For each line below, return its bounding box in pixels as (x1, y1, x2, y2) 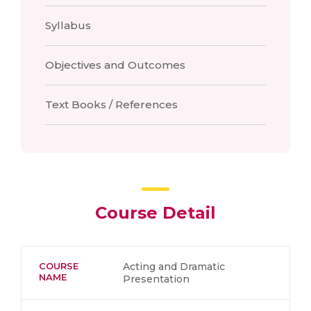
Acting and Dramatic (123, 260, 225, 273)
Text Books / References (45, 98, 178, 111)
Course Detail (95, 203, 216, 223)
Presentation (123, 273, 190, 285)
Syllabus (45, 19, 91, 32)
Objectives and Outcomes (45, 58, 185, 72)
